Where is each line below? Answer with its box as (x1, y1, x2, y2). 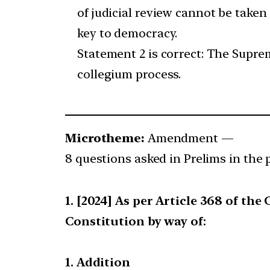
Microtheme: (65, 131, 145, 146)
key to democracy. (77, 26, 178, 41)
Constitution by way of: (65, 214, 206, 229)
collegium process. (77, 67, 181, 82)
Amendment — (144, 131, 234, 146)
